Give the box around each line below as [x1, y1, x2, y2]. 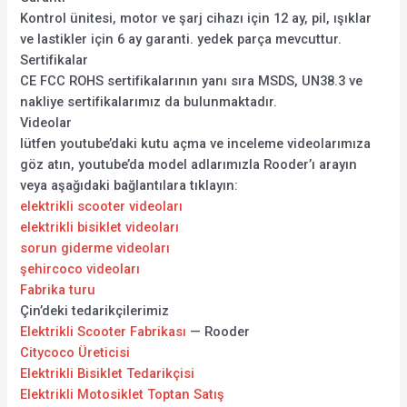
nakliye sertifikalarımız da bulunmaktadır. [20, 93, 278, 110]
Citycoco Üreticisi [20, 343, 131, 361]
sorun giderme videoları [20, 239, 171, 256]
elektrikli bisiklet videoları [20, 218, 180, 235]
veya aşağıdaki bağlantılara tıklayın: [20, 176, 239, 194]
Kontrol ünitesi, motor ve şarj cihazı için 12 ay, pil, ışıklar [20, 9, 372, 26]
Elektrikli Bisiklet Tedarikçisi [20, 364, 195, 382]
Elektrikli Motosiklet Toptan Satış [20, 385, 225, 402]
